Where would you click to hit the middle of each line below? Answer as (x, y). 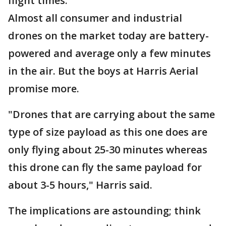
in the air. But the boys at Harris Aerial (103, 71)
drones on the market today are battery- (108, 36)
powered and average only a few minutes (109, 53)
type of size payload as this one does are (108, 132)
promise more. (44, 89)
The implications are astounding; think (104, 211)
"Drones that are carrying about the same (111, 114)
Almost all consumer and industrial (95, 18)
